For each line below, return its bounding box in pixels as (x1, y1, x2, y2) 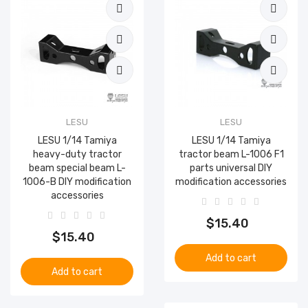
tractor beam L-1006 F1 (178, 148, 284, 160)
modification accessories (175, 176, 287, 188)
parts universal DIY (190, 162, 272, 174)
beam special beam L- (28, 162, 126, 174)
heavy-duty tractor (32, 148, 122, 160)
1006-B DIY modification (23, 176, 131, 188)
